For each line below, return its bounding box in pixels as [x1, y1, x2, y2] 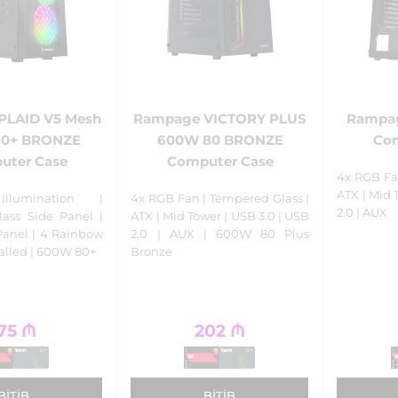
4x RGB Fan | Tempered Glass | [131, 191, 310, 206]
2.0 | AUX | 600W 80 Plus [131, 227, 310, 242]
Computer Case [166, 152, 274, 170]
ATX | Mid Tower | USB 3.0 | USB [131, 209, 310, 224]
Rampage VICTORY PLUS [133, 109, 307, 127]
